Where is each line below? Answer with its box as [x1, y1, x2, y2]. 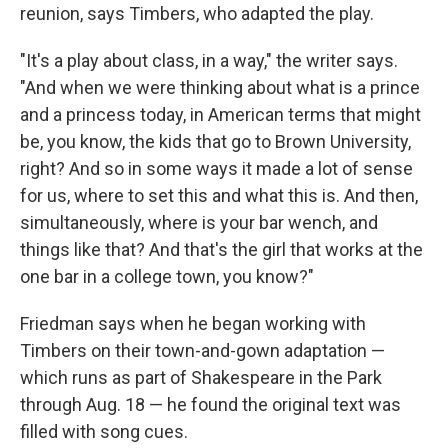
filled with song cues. [20, 421, 188, 443]
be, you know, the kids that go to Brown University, [20, 131, 411, 153]
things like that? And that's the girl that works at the [20, 239, 423, 261]
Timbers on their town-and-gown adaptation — [20, 340, 385, 362]
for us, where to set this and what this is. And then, [20, 185, 418, 207]
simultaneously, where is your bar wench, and [20, 212, 378, 234]
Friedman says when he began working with [20, 313, 366, 335]
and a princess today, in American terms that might [20, 104, 421, 126]
